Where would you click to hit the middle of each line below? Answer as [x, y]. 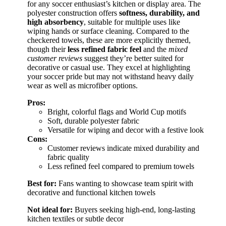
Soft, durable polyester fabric [93, 121]
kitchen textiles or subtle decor [75, 219]
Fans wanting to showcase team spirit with [125, 184]
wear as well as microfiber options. [82, 86]
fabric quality [68, 157]
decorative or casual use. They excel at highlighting [109, 68]
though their [47, 49]
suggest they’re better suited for [133, 59]
